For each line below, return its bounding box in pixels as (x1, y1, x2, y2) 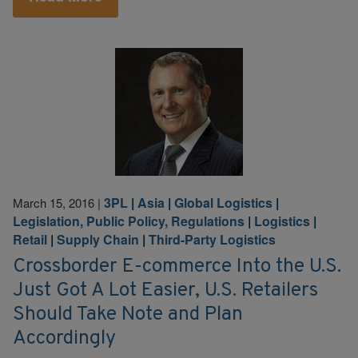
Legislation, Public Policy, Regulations (13, 212, 245, 230)
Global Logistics (174, 193, 272, 212)
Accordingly (13, 325, 116, 351)
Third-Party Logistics (149, 230, 276, 249)
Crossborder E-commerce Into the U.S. (13, 253, 341, 279)
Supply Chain (57, 230, 139, 249)
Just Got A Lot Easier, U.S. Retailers (13, 277, 318, 303)
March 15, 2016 (13, 194, 94, 211)
